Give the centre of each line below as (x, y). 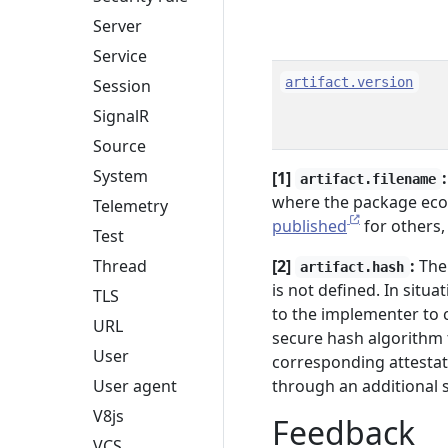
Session (122, 86)
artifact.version (349, 82)
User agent (135, 386)
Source (119, 146)
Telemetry (130, 206)
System (120, 176)
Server (117, 26)
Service (120, 56)
